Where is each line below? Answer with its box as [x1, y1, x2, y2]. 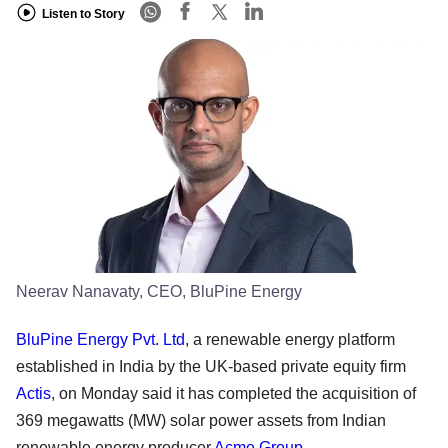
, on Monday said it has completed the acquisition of [51, 384, 416, 402]
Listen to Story [42, 6, 125, 21]
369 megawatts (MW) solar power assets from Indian [16, 411, 386, 429]
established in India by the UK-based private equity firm [16, 357, 406, 375]
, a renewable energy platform [185, 330, 395, 348]
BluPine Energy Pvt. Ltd [16, 330, 185, 348]
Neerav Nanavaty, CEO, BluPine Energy [16, 282, 302, 300]
